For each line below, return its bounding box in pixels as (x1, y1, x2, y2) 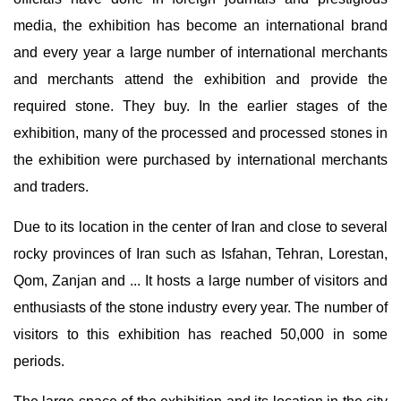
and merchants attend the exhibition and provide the (13, 72, 388, 87)
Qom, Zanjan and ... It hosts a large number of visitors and (13, 273, 388, 288)
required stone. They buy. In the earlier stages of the (13, 98, 388, 114)
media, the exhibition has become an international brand (13, 18, 388, 33)
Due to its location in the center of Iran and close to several (13, 219, 388, 235)
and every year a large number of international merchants (13, 45, 388, 60)
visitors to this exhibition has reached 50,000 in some (13, 327, 388, 342)
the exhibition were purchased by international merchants (13, 152, 388, 167)
